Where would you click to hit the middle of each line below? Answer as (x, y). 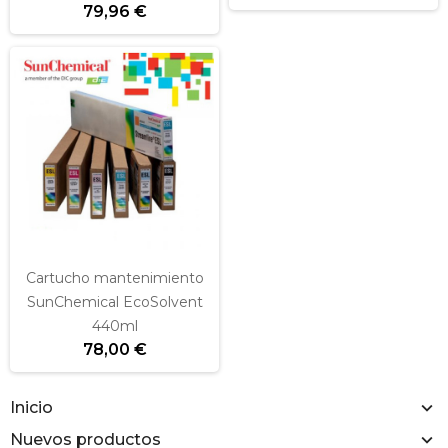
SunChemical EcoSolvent (114, 302)
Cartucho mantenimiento (114, 278)
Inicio (31, 407)
